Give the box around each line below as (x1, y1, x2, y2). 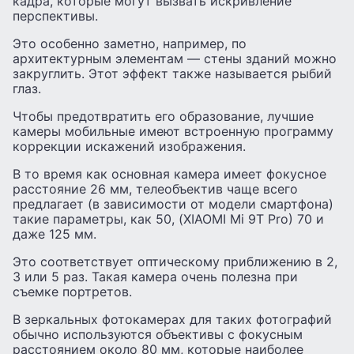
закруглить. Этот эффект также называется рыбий (13, 65, 332, 81)
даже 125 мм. (13, 225, 96, 242)
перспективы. (13, 7, 98, 24)
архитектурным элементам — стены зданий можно (13, 50, 337, 66)
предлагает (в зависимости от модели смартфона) (13, 195, 333, 212)
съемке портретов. (13, 283, 132, 299)
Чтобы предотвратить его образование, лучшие (13, 107, 314, 124)
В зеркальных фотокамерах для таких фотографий (13, 311, 332, 327)
